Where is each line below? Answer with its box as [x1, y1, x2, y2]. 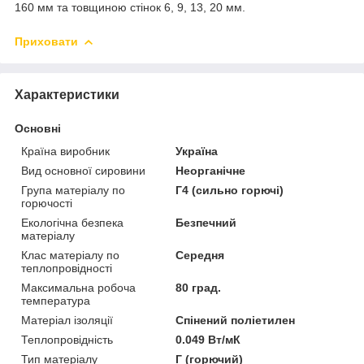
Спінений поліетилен [175, 313, 296, 327]
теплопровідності [21, 261, 112, 275]
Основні [15, 121, 61, 135]
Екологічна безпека [21, 215, 123, 229]
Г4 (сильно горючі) [175, 183, 284, 197]
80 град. [175, 280, 222, 294]
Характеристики [15, 87, 119, 102]
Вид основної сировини [21, 163, 145, 177]
